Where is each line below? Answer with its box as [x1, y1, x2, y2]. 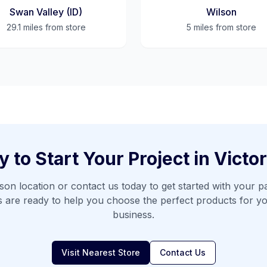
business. [113, 209, 154, 221]
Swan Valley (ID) [10, 6, 82, 18]
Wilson [206, 6, 237, 18]
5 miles [186, 22, 213, 32]
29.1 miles [6, 22, 43, 32]
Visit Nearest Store [61, 247, 140, 257]
